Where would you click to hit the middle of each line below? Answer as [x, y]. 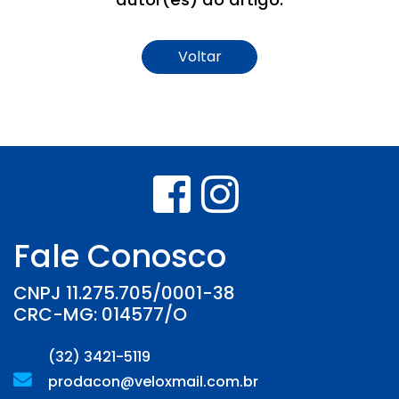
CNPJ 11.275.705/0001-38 [124, 293]
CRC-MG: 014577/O [100, 315]
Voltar [199, 56]
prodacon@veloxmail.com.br [151, 382]
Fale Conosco [120, 256]
